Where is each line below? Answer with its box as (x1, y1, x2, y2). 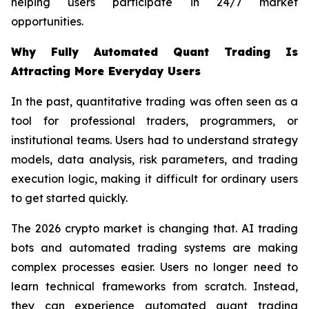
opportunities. (11, 14, 83, 29)
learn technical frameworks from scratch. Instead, (11, 279, 298, 294)
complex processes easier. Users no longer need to (11, 260, 298, 275)
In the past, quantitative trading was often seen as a (11, 94, 298, 109)
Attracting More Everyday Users (11, 64, 201, 79)
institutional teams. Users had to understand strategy (11, 133, 298, 148)
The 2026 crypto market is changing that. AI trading (11, 221, 298, 236)
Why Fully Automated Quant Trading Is (11, 45, 298, 59)
